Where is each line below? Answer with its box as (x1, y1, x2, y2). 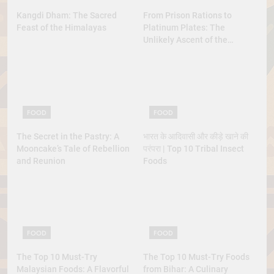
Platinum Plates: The (143, 23, 225, 33)
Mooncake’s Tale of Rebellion (17, 143, 130, 154)
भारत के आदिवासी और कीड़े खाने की (143, 131, 248, 141)
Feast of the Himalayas (17, 23, 106, 33)
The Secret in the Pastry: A (17, 131, 119, 141)
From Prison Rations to (143, 10, 232, 21)
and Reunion (17, 155, 65, 166)
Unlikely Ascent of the (143, 35, 228, 45)
